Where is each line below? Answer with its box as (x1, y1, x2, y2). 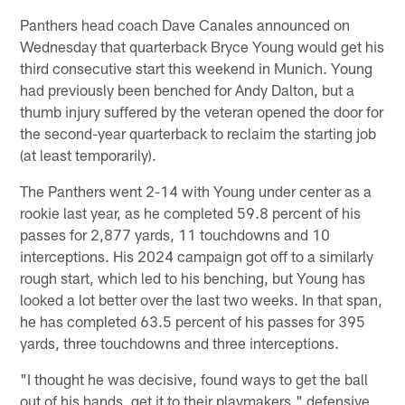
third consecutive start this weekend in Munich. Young (20, 58, 373, 77)
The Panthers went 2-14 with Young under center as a (20, 181, 372, 200)
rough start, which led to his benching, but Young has (20, 268, 366, 287)
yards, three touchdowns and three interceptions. (20, 333, 340, 352)
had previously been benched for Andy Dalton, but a (20, 80, 355, 99)
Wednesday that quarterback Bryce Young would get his (20, 36, 385, 55)
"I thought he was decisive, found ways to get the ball (20, 369, 369, 388)
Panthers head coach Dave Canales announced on (20, 14, 351, 33)
